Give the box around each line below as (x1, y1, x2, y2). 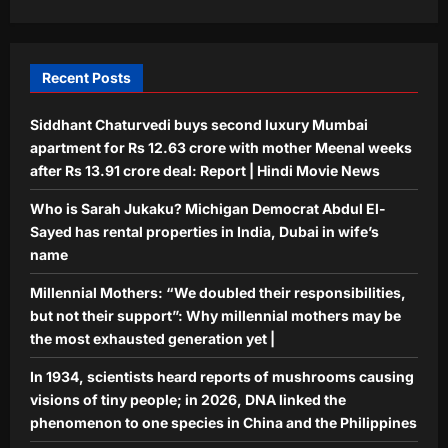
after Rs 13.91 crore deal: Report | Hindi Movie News (30, 161, 380, 179)
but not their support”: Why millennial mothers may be (30, 306, 401, 324)
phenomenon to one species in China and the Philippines (30, 413, 417, 431)
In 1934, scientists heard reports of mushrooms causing (30, 367, 414, 385)
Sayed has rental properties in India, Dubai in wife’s (30, 222, 379, 240)
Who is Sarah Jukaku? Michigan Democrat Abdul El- (30, 199, 386, 217)
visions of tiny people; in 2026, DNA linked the (30, 390, 346, 408)
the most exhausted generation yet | (30, 329, 275, 347)
